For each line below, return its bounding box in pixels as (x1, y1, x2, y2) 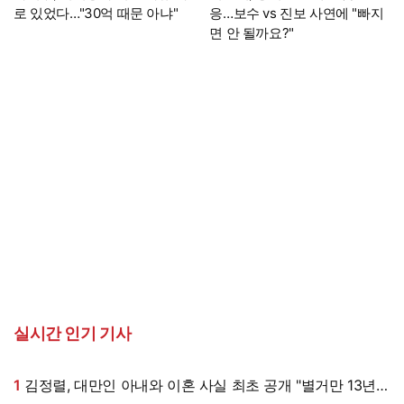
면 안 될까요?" (209, 24, 294, 42)
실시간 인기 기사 (14, 324, 132, 344)
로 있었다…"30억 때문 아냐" (14, 5, 179, 23)
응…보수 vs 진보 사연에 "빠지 (209, 5, 384, 23)
